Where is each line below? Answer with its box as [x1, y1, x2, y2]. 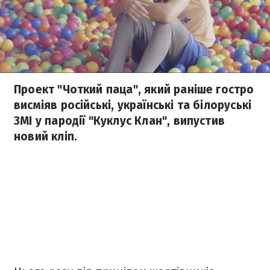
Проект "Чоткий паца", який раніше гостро [14, 83, 254, 96]
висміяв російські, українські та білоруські [14, 98, 252, 112]
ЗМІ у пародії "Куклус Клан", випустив [14, 114, 225, 128]
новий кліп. [14, 130, 78, 143]
